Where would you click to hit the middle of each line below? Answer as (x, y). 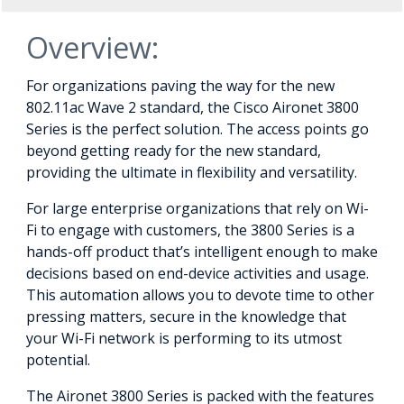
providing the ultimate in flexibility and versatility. (192, 172)
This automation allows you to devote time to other (200, 294)
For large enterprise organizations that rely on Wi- (197, 208)
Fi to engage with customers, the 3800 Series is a (190, 230)
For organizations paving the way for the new (180, 85)
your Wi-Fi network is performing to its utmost (184, 338)
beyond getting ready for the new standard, (174, 150)
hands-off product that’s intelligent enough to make (202, 251)
